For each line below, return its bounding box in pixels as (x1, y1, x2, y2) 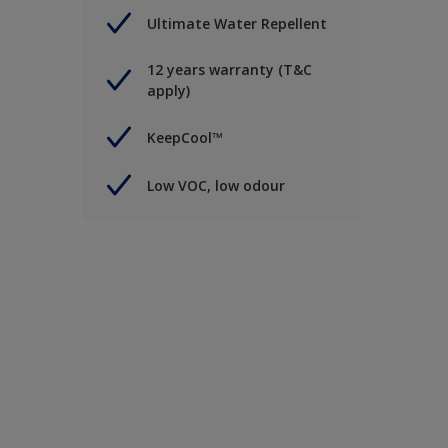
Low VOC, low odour (147, 175, 285, 195)
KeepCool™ (147, 127, 223, 147)
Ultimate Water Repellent (147, 13, 327, 33)
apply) (147, 81, 190, 101)
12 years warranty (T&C (147, 60, 312, 80)
